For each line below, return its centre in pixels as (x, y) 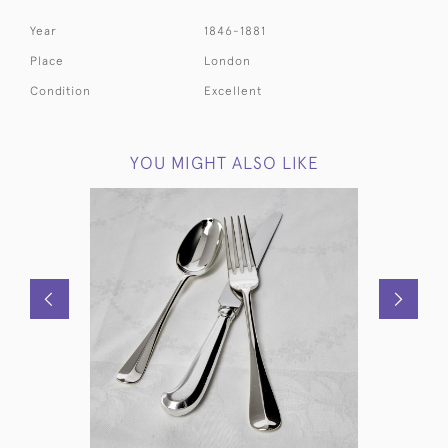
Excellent (233, 90)
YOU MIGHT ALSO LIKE (224, 162)
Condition (60, 90)
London (228, 60)
